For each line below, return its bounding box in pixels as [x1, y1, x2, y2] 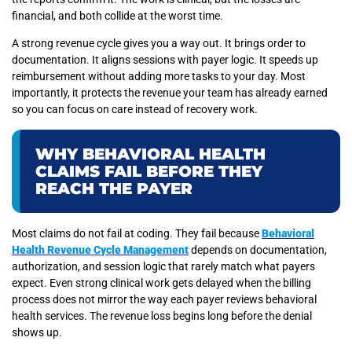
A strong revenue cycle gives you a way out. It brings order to [12, 37, 306, 50]
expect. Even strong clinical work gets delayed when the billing [12, 276, 311, 289]
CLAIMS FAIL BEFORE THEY [35, 161, 262, 181]
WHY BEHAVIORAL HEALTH [35, 144, 266, 163]
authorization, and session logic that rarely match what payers [12, 259, 315, 273]
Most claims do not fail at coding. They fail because [12, 226, 262, 240]
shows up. [12, 325, 62, 339]
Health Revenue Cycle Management [12, 243, 189, 256]
